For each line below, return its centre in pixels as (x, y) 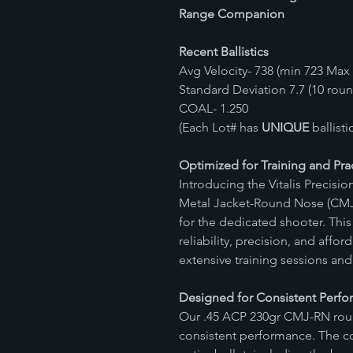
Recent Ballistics (224, 52)
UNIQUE (285, 127)
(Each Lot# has (220, 127)
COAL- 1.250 (214, 108)
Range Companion (232, 14)
